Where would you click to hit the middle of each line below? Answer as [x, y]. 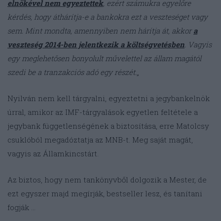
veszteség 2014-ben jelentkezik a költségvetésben [96, 45]
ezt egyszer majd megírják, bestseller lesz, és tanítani [105, 194]
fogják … [21, 207]
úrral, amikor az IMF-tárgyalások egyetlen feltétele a [103, 112]
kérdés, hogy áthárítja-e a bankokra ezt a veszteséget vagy [108, 17]
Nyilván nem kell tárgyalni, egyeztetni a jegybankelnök [109, 98]
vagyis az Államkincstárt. [54, 154]
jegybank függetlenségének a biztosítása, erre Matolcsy [108, 126]
